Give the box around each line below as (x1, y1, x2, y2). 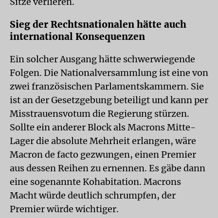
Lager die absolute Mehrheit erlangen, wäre (10, 135, 196, 146)
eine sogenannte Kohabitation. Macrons (10, 176, 181, 187)
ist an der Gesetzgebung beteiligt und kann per (10, 94, 208, 106)
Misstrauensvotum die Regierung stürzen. (10, 108, 189, 119)
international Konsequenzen (10, 31, 145, 42)
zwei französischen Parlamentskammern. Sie (10, 81, 204, 92)
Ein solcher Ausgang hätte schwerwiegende (10, 54, 195, 65)
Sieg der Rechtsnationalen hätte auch (10, 18, 186, 30)
